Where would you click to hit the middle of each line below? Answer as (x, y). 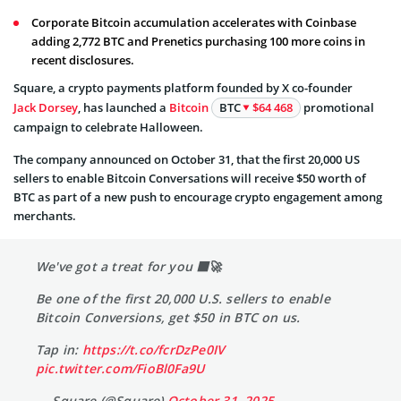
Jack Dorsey (46, 107)
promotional (337, 107)
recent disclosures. (83, 60)
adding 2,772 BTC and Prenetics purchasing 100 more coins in (198, 41)
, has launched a (124, 107)
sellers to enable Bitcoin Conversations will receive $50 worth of (190, 178)
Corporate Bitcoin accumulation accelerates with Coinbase (194, 22)
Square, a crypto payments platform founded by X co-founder (183, 87)
